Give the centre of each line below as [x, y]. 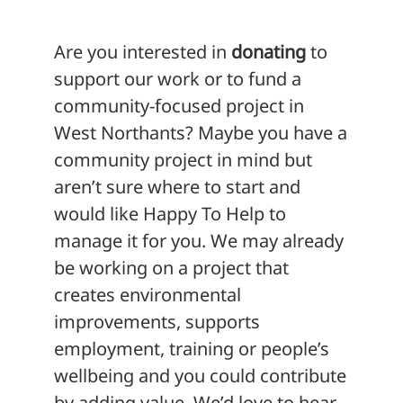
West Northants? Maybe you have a [201, 132]
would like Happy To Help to [170, 213]
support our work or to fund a [178, 78]
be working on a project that [171, 267]
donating [269, 51]
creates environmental [148, 294]
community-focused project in [179, 105]
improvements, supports [157, 321]
